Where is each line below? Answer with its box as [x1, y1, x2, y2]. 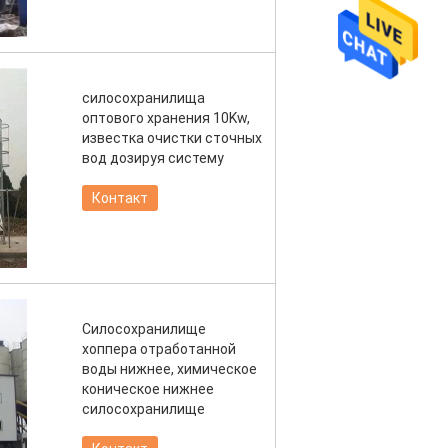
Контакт [92, 190, 148, 206]
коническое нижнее [82, 381, 214, 397]
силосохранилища [82, 90, 205, 106]
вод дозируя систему [82, 150, 224, 166]
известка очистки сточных [82, 130, 262, 146]
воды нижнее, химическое [82, 361, 257, 377]
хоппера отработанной [82, 341, 236, 357]
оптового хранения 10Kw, [82, 110, 250, 126]
